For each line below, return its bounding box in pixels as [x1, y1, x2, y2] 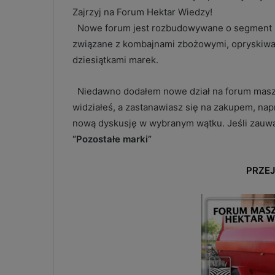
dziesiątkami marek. [72, 53, 158, 66]
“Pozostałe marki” [72, 133, 152, 145]
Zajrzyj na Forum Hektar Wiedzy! [72, 6, 212, 18]
